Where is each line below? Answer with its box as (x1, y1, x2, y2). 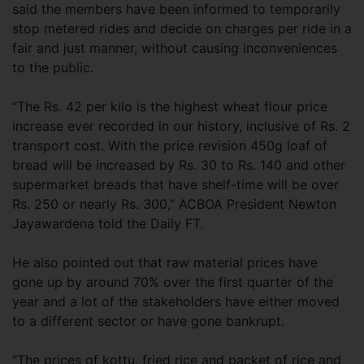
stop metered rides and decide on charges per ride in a (12, 20, 352, 37)
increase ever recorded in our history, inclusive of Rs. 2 (12, 118, 350, 134)
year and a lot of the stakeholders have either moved (12, 293, 340, 310)
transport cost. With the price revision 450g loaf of (12, 137, 327, 154)
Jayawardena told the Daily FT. (12, 215, 203, 232)
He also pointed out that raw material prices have (12, 254, 318, 271)
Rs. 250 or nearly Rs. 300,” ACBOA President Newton (12, 196, 336, 212)
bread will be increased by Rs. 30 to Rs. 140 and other (12, 157, 345, 173)
